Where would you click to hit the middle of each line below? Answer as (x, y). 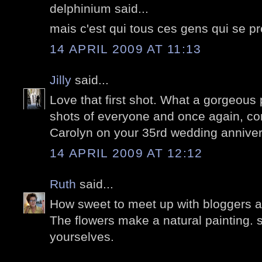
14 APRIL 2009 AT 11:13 (126, 49)
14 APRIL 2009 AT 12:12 (126, 153)
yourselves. (82, 237)
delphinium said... (99, 8)
